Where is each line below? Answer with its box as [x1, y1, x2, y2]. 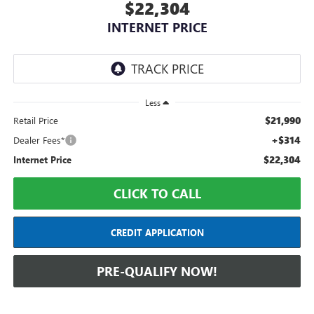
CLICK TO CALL [113, 185, 201, 203]
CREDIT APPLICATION [110, 226, 204, 239]
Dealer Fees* [13, 134, 64, 146]
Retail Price [13, 114, 58, 127]
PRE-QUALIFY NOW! [97, 263, 217, 280]
